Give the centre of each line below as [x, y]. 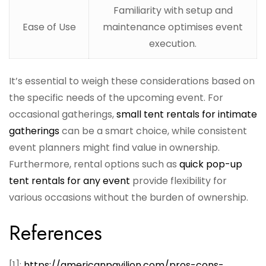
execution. [173, 44]
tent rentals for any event [69, 181]
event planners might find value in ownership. [114, 148]
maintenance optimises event [173, 27]
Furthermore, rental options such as [94, 164]
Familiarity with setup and [173, 11]
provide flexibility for [178, 181]
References [56, 233]
